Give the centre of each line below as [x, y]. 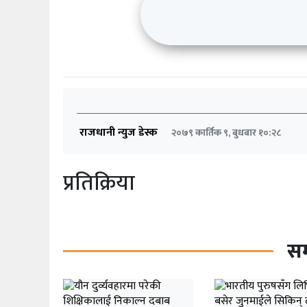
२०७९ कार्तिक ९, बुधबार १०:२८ [226, 132]
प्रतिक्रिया [99, 183]
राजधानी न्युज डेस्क [119, 132]
